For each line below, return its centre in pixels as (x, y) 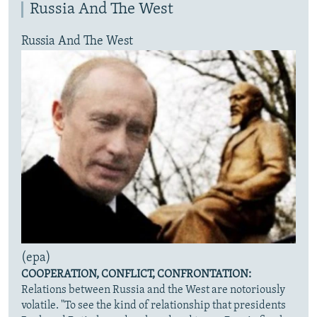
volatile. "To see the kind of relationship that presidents (154, 305)
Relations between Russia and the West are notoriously (153, 290)
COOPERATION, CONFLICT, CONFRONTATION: (136, 274)
